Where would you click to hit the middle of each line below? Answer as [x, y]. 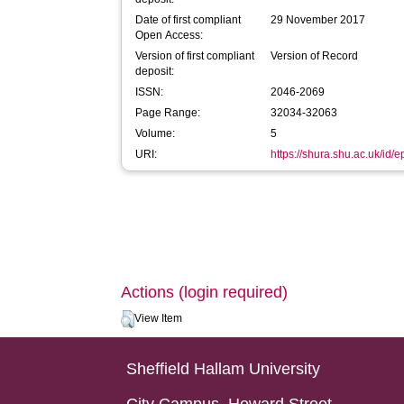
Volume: [156, 133]
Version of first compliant [195, 56]
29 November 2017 [318, 20]
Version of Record [315, 56]
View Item [159, 318]
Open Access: [170, 35]
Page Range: [168, 113]
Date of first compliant [188, 20]
